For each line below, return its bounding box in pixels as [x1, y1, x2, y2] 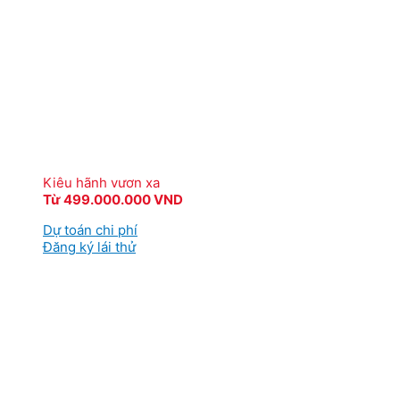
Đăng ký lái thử [43, 238, 136, 255]
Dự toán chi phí [43, 221, 137, 238]
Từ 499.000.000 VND [43, 191, 183, 208]
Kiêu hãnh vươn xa [43, 174, 160, 191]
